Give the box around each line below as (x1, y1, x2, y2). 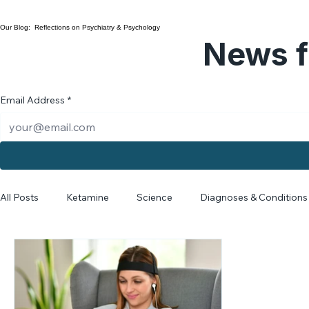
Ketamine (66, 206, 109, 219)
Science (137, 206, 172, 219)
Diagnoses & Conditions (200, 206, 308, 219)
